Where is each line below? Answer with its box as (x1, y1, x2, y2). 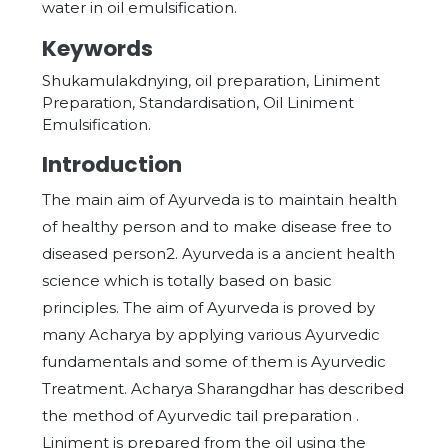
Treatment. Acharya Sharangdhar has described (42, 379, 404, 398)
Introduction (42, 149, 182, 180)
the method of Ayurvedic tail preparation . (42, 406, 359, 425)
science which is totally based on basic (42, 271, 332, 290)
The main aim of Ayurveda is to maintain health (42, 190, 397, 209)
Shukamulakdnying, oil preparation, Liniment (42, 71, 380, 90)
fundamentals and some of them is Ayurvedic (42, 352, 386, 371)
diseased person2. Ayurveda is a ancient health (42, 244, 395, 263)
